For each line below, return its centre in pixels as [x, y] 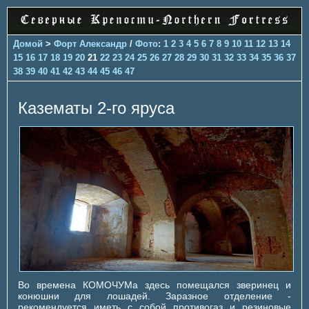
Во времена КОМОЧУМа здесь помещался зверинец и [154, 285]
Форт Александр [90, 43]
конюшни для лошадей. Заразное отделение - [154, 296]
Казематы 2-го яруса [96, 108]
